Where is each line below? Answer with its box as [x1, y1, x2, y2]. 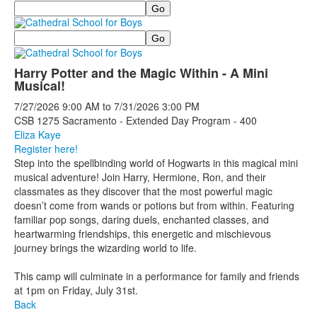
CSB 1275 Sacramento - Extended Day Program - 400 [14, 113, 257, 127]
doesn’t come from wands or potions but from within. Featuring [14, 197, 294, 212]
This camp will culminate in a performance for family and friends [14, 268, 299, 283]
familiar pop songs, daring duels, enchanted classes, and [14, 212, 269, 226]
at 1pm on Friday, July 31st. [14, 282, 138, 297]
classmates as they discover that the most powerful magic [14, 183, 272, 198]
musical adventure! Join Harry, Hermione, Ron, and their [14, 169, 266, 184]
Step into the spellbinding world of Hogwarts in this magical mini [14, 155, 298, 170]
